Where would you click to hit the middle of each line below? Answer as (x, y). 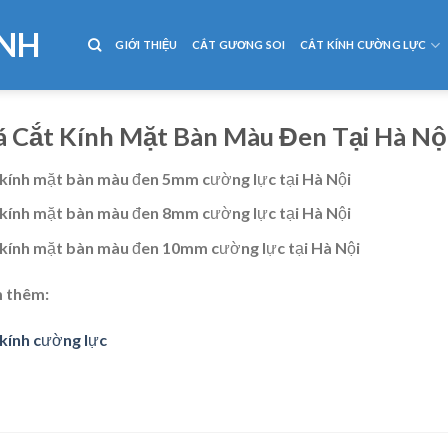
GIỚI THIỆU (146, 44)
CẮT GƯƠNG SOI (238, 44)
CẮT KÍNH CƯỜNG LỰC (363, 44)
